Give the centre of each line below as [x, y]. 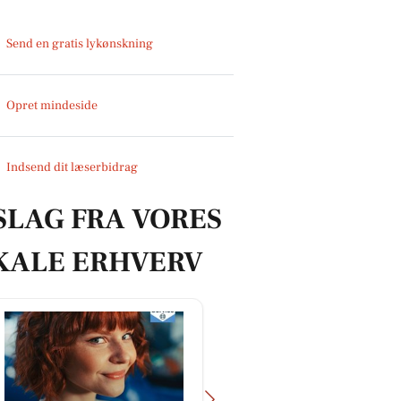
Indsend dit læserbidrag [73, 167]
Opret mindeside [52, 105]
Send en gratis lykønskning [80, 43]
